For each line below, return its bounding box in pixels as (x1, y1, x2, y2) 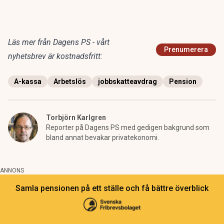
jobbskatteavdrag (98, 77, 157, 85)
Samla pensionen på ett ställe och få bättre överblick (15, 183, 208, 193)
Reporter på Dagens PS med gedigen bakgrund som (46, 123, 209, 131)
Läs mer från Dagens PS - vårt (8, 37, 109, 47)
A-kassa (14, 77, 41, 85)
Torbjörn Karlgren (46, 113, 106, 121)
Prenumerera (164, 45, 208, 53)
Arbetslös (53, 77, 86, 85)
